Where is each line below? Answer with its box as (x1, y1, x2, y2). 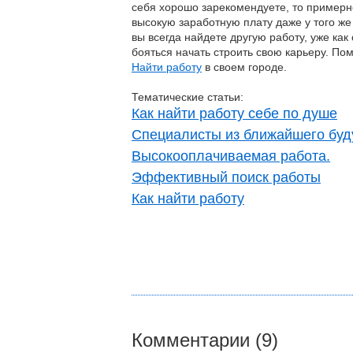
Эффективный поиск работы (132, 169, 321, 185)
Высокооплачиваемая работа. (132, 148, 330, 164)
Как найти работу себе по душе (132, 106, 337, 121)
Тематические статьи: (132, 91, 243, 103)
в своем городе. (202, 61, 287, 73)
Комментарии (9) (132, 329, 278, 351)
